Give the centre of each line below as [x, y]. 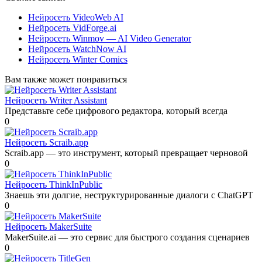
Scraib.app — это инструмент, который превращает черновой [126, 153]
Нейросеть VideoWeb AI [76, 18]
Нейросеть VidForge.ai [72, 28]
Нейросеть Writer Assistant [56, 101]
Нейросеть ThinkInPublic [54, 185]
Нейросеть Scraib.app [46, 143]
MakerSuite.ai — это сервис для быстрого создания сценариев [127, 237]
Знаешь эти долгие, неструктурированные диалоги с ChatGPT [129, 195]
